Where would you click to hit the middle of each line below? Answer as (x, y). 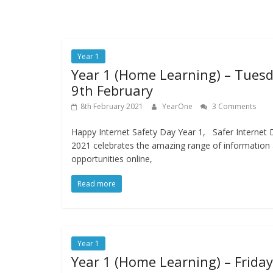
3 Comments (233, 107)
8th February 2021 (112, 107)
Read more (97, 184)
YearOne (178, 107)
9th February (112, 90)
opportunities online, (112, 159)
